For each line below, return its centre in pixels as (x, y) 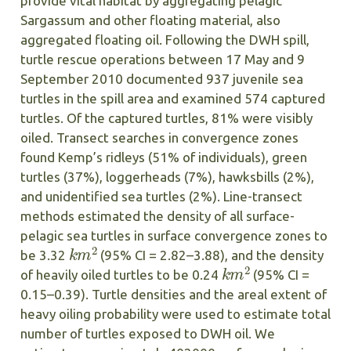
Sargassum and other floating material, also (150, 20)
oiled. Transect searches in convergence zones (159, 138)
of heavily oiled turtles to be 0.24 (121, 275)
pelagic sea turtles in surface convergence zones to (174, 236)
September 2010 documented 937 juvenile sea (161, 79)
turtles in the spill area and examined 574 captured (172, 99)
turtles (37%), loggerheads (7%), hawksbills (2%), (167, 177)
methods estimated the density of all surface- (157, 216)
